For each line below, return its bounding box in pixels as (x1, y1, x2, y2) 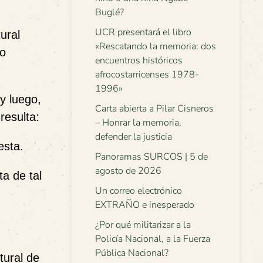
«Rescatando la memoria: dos (95, 40, 216, 53)
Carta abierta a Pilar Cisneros (95, 102, 214, 115)
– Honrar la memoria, (95, 116, 181, 129)
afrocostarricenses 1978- (95, 68, 199, 81)
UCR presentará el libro (95, 26, 191, 39)
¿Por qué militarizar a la (95, 218, 191, 231)
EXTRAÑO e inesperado (95, 198, 194, 211)
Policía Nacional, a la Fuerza (95, 232, 210, 245)
